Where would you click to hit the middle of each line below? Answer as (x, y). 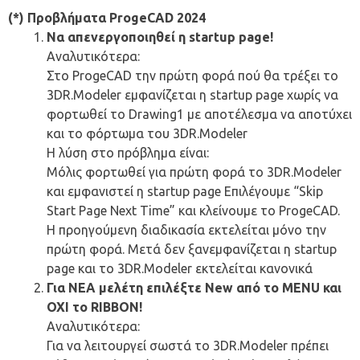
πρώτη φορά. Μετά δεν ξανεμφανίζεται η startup (192, 249)
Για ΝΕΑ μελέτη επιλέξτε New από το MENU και (194, 287)
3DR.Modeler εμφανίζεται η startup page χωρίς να (192, 94)
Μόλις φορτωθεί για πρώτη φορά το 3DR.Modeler (194, 172)
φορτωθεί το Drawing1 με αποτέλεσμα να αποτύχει (199, 114)
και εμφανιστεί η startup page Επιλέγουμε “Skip (185, 191)
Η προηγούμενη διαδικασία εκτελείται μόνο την (186, 229)
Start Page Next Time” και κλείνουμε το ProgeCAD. (193, 210)
